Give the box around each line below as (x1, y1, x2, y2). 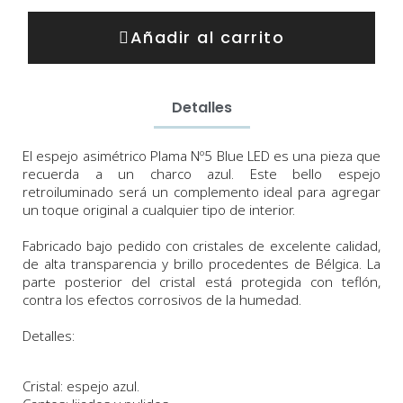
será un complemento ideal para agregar (118, 183, 381, 201)
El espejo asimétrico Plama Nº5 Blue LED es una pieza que (22, 147, 381, 166)
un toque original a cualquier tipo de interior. (22, 201, 295, 219)
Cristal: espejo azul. (22, 377, 139, 396)
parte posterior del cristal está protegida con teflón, (22, 273, 381, 291)
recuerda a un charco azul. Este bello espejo (22, 165, 381, 184)
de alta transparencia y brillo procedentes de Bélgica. (22, 255, 367, 273)
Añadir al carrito (130, 26, 284, 49)
